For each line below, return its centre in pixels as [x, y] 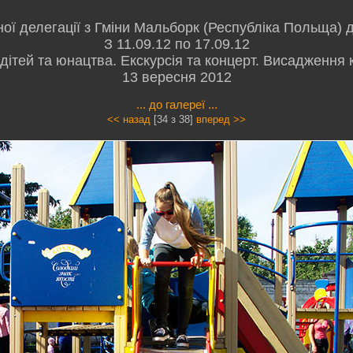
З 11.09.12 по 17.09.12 [176, 44]
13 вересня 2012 [176, 77]
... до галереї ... [176, 104]
